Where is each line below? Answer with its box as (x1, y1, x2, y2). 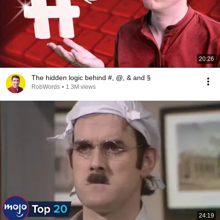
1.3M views (66, 83, 96, 90)
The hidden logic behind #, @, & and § (31, 74, 151, 82)
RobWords (31, 83, 60, 90)
